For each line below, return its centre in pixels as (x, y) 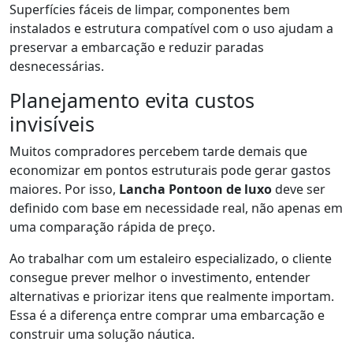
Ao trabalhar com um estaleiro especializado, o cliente (171, 258)
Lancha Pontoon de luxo (195, 189)
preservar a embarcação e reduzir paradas (137, 47)
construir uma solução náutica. (102, 334)
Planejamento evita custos (132, 100)
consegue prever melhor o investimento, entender (160, 277)
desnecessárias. (57, 66)
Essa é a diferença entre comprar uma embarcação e (167, 315)
